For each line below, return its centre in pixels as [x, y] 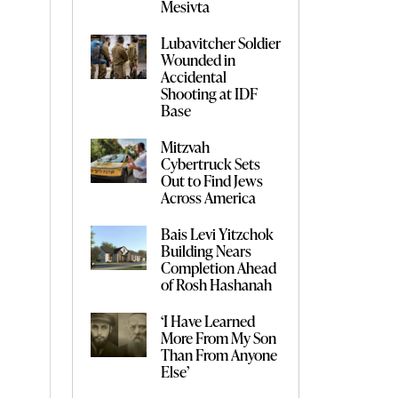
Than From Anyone [219, 354]
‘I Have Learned [208, 320]
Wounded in [199, 59]
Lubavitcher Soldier [221, 42]
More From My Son [219, 337]
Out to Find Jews [212, 180]
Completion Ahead [219, 267]
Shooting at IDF [210, 93]
